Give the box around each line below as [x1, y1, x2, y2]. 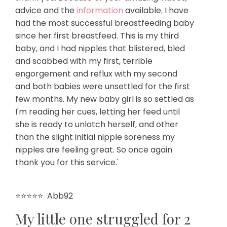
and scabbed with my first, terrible [15, 55, 153, 67]
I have [163, 4, 188, 16]
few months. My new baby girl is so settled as [15, 93, 194, 105]
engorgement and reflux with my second [15, 67, 177, 80]
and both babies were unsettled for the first [15, 80, 190, 92]
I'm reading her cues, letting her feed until [15, 105, 180, 118]
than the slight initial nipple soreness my [15, 131, 175, 143]
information [77, 4, 123, 16]
